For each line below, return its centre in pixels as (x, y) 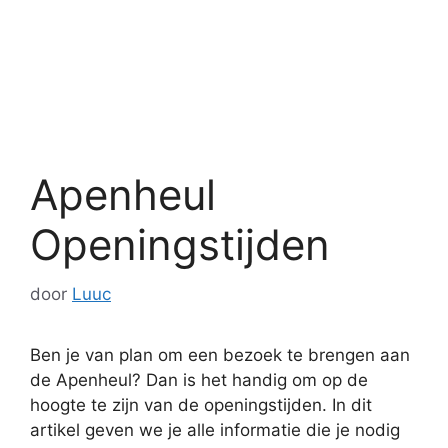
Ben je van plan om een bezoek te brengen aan (220, 354)
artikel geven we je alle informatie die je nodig (215, 429)
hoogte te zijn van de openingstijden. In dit (201, 404)
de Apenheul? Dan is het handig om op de (199, 379)
